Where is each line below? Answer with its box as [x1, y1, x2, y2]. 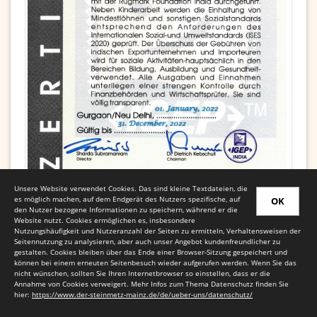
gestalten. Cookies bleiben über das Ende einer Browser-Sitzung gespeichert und [14, 246, 287, 257]
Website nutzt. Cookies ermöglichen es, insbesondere [14, 214, 195, 225]
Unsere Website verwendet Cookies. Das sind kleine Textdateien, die [14, 183, 248, 193]
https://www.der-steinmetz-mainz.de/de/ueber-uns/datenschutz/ [32, 289, 253, 299]
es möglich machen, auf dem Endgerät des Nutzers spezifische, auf [14, 193, 240, 204]
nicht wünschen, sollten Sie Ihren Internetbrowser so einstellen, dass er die [14, 267, 270, 278]
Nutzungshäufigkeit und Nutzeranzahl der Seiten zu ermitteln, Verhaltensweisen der [14, 225, 301, 236]
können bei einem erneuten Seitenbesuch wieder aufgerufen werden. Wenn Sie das [14, 257, 296, 267]
